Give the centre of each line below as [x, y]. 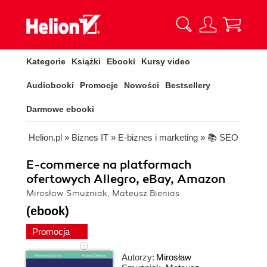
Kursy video [166, 61]
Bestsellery [188, 85]
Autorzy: [138, 257]
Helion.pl [45, 137]
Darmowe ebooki [60, 109]
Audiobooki [50, 85]
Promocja [52, 232]
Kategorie [46, 61]
